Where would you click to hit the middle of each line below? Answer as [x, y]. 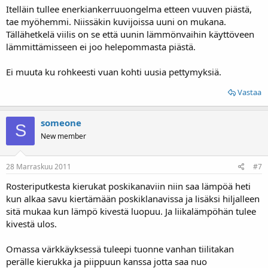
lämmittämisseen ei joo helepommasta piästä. [101, 46]
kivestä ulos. [31, 224]
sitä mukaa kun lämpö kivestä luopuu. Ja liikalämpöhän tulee [131, 211]
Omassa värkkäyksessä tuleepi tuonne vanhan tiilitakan [120, 249]
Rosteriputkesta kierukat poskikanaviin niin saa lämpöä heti [128, 186]
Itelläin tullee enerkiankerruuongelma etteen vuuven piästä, [129, 9]
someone [61, 122]
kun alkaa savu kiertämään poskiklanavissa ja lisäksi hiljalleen [133, 199]
